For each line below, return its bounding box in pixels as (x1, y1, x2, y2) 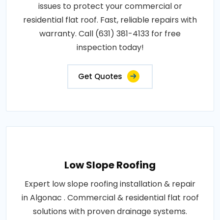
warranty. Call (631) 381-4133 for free (39, 28, 181, 40)
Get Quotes (78, 71, 122, 82)
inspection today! (76, 42, 144, 54)
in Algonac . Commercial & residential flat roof (21, 192, 199, 204)
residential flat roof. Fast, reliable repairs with (23, 14, 197, 26)
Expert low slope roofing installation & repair (25, 178, 195, 190)
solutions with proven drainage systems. (33, 206, 187, 218)
